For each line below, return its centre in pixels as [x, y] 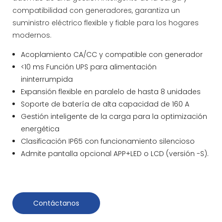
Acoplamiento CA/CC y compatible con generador [111, 54]
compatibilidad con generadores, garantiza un [96, 10]
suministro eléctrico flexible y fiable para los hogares [106, 23]
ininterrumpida [47, 79]
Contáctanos [56, 203]
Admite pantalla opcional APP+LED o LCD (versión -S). [114, 153]
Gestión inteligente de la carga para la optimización [114, 116]
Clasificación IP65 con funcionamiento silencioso [108, 141]
